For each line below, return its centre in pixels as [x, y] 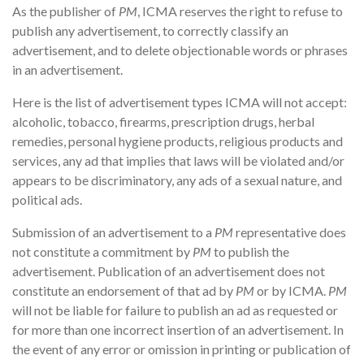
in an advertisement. [67, 70]
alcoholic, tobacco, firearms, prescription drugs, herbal [163, 122]
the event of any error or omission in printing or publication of [182, 349]
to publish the [251, 252]
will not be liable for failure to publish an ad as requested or [175, 310]
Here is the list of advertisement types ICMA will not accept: [180, 102]
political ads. [47, 200]
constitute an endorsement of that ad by [124, 291]
